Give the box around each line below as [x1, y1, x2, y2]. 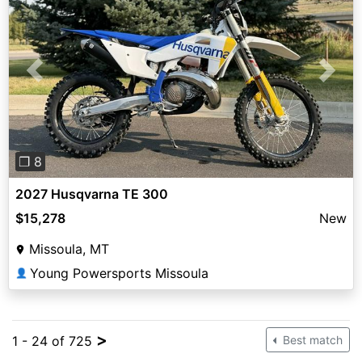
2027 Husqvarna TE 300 [15, 185, 168, 202]
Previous [34, 71, 87, 88]
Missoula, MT [29, 240, 109, 257]
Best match [280, 332, 343, 347]
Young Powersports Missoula [30, 264, 208, 281]
